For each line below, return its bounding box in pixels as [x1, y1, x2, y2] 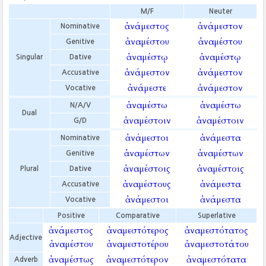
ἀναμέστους [123, 178, 172, 190]
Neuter [208, 8, 232, 15]
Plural [20, 165, 39, 172]
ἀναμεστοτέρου [106, 238, 169, 250]
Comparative [115, 212, 160, 219]
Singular [16, 53, 43, 61]
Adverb [14, 256, 38, 263]
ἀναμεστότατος [185, 224, 249, 236]
